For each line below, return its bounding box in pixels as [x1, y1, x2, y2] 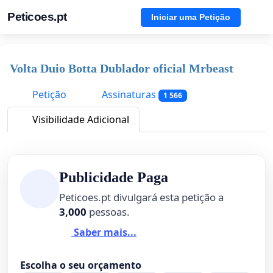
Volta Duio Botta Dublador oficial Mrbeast [10, 62, 233, 75]
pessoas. [87, 205, 130, 219]
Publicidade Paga [59, 169, 168, 186]
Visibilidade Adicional [30, 113, 129, 127]
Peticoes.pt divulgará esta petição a [59, 190, 224, 205]
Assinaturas [99, 88, 158, 101]
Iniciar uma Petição [151, 12, 230, 22]
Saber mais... [71, 225, 136, 239]
